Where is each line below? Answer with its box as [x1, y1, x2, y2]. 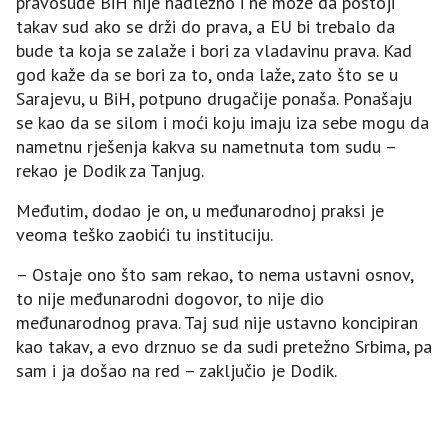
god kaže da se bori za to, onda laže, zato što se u [16, 62, 398, 86]
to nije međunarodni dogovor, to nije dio [16, 286, 324, 310]
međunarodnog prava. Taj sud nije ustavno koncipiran [16, 310, 418, 334]
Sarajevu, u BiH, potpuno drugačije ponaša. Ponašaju [16, 86, 412, 110]
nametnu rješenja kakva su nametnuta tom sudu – [16, 134, 396, 158]
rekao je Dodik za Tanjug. [16, 158, 204, 182]
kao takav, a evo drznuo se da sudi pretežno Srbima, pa [16, 334, 432, 358]
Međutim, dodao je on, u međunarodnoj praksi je [16, 198, 384, 222]
